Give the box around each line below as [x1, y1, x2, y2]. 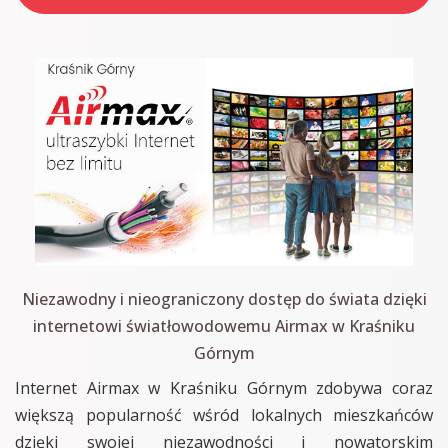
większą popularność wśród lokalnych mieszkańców [15, 403, 433, 426]
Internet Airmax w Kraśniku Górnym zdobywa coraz [15, 376, 433, 399]
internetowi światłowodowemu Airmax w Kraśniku [33, 314, 415, 337]
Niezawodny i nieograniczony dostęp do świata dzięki [21, 287, 427, 310]
